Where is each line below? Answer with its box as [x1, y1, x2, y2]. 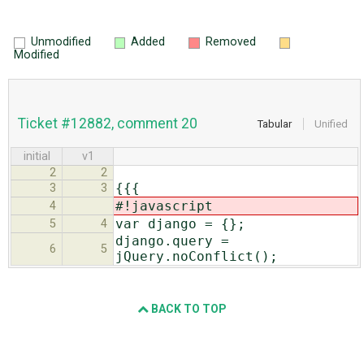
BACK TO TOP [149, 302, 227, 316]
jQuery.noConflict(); [115, 249, 278, 265]
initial [23, 149, 50, 164]
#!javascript [115, 198, 213, 214]
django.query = [115, 233, 229, 249]
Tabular [257, 117, 292, 130]
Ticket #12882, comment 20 [17, 115, 197, 132]
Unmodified [30, 34, 91, 49]
